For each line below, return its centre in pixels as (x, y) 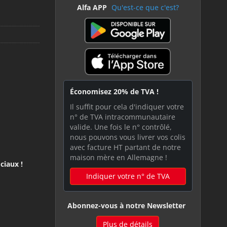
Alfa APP (93, 7)
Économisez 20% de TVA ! (114, 92)
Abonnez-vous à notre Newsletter (126, 206)
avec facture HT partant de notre (125, 147)
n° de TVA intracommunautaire (122, 117)
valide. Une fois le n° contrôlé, (121, 127)
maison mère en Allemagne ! (118, 158)
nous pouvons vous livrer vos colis (127, 137)
